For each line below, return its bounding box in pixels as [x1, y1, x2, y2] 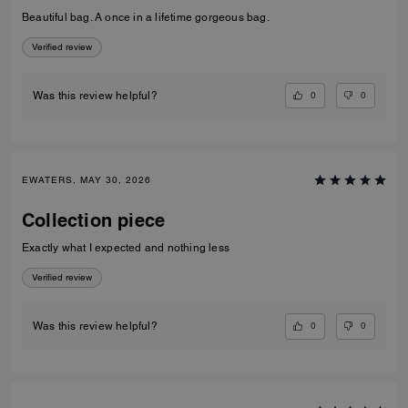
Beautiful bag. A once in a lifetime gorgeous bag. [22, 10, 270, 24]
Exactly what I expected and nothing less [22, 241, 229, 255]
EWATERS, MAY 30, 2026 [22, 174, 151, 187]
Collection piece [22, 209, 166, 232]
